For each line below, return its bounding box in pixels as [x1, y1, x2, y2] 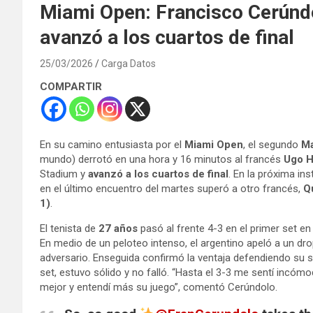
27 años [99, 221, 138, 235]
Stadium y [40, 167, 88, 180]
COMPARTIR [40, 80, 102, 93]
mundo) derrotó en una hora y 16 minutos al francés [40, 152, 284, 166]
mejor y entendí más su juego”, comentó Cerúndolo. [40, 280, 277, 293]
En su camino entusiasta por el [40, 138, 184, 151]
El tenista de [40, 221, 99, 235]
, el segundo [243, 138, 301, 151]
